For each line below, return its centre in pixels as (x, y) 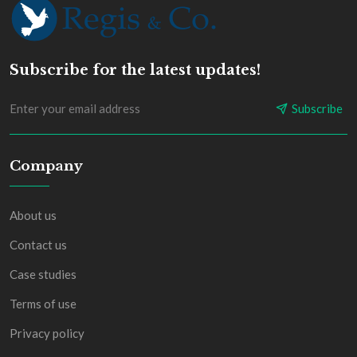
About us (33, 216)
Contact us (38, 245)
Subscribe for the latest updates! (135, 71)
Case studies (43, 275)
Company (46, 167)
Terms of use (43, 304)
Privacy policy (47, 333)
